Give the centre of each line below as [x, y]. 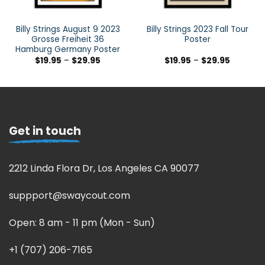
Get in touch [45, 131]
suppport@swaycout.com [70, 196]
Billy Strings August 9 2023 [68, 30]
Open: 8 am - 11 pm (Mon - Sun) [82, 222]
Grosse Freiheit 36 [68, 40]
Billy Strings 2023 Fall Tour [197, 30]
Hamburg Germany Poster [68, 50]
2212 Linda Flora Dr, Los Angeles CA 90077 [104, 169]
